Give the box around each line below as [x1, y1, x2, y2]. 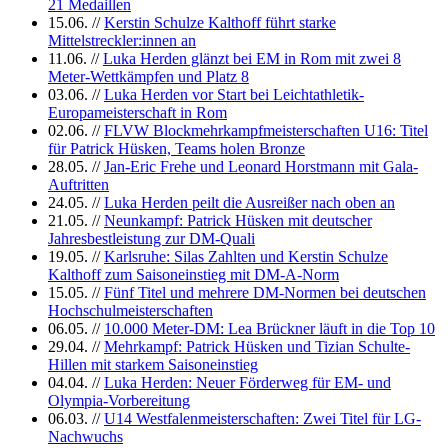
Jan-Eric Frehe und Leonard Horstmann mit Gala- [104, 157, 418, 175]
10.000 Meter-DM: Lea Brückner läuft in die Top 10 [104, 319, 435, 337]
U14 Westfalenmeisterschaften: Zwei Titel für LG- [104, 409, 421, 427]
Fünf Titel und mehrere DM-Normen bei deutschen [104, 283, 426, 301]
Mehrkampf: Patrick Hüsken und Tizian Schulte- [104, 337, 410, 355]
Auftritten [48, 175, 109, 193]
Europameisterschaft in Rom [48, 103, 227, 121]
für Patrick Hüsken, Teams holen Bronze [48, 139, 305, 157]
